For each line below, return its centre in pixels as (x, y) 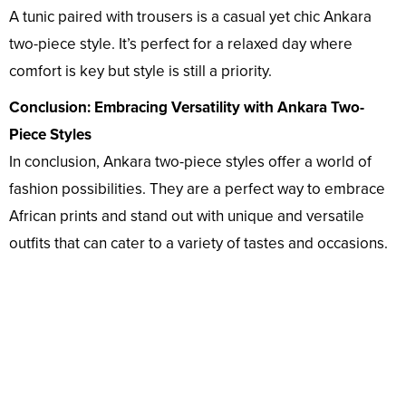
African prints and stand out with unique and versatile (187, 217)
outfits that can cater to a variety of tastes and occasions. (198, 244)
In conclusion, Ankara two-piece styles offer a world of (190, 162)
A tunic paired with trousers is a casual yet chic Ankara (190, 17)
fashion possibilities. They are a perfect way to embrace (197, 189)
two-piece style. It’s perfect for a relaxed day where (181, 44)
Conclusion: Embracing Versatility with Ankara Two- (187, 108)
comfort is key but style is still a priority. (140, 72)
